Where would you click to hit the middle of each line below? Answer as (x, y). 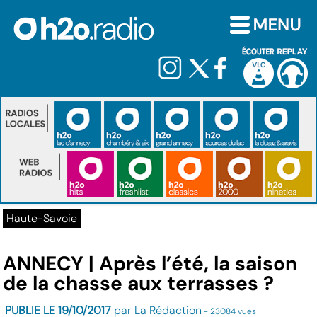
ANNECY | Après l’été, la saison (150, 264)
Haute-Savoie (42, 219)
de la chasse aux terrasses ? (139, 284)
